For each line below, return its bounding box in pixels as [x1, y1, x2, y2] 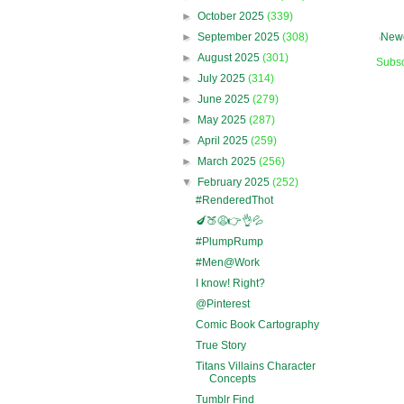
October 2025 [197, 9, 268, 23]
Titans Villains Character [195, 359, 316, 372]
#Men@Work [195, 255, 260, 269]
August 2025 [197, 50, 263, 64]
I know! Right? [195, 276, 265, 289]
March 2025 [197, 154, 260, 168]
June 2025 [197, 92, 253, 106]
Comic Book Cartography [195, 317, 319, 331]
